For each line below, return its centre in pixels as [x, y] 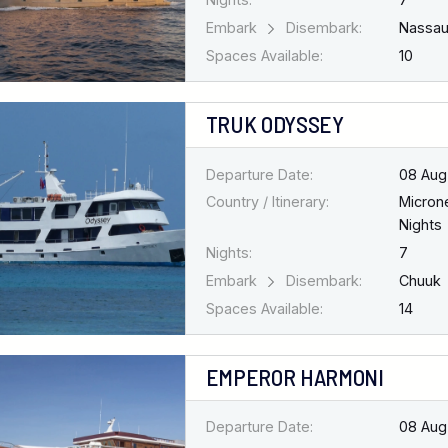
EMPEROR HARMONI [294, 377]
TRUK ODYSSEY [274, 124]
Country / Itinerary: [267, 202]
